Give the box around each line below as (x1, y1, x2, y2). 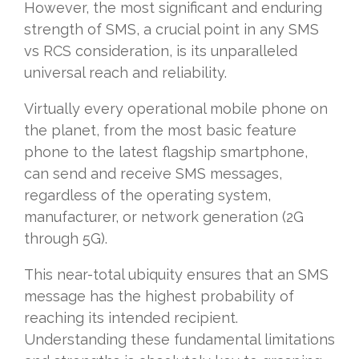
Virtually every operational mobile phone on (24, 100, 328, 118)
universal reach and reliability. (24, 64, 227, 82)
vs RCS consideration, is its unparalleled (24, 42, 297, 60)
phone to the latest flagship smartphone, (24, 143, 308, 161)
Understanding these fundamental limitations (24, 331, 335, 349)
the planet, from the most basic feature (24, 122, 296, 139)
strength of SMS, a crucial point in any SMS (24, 21, 319, 38)
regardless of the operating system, (24, 187, 271, 204)
